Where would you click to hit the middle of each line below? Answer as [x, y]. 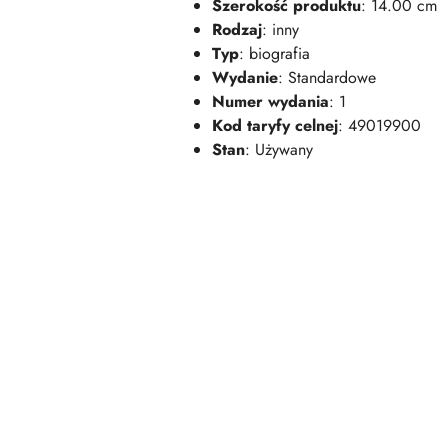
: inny [280, 30]
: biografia [274, 54]
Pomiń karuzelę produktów [136, 293]
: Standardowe [327, 78]
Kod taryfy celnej [275, 126]
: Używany [279, 150]
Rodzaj [237, 30]
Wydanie [245, 78]
